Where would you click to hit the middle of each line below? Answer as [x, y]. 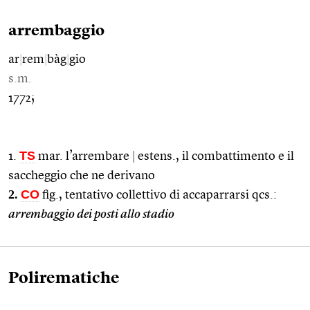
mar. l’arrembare [84, 156]
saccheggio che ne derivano [82, 175]
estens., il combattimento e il [215, 156]
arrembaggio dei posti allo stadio [91, 214]
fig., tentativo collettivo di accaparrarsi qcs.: [158, 195]
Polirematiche [64, 279]
